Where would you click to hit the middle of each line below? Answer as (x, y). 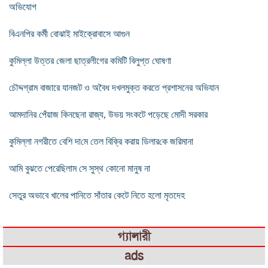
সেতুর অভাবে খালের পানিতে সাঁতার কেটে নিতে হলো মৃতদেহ (97, 195)
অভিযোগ (23, 7)
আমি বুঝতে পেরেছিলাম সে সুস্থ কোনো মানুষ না (80, 168)
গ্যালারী (134, 236)
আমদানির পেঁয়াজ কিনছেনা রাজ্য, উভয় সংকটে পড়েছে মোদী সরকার (108, 114)
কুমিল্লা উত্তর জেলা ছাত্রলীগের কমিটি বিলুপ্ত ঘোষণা (90, 60)
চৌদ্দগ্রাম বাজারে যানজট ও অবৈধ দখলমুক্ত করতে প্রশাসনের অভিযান (114, 87)
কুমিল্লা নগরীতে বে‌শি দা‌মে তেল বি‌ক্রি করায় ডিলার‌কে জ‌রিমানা (101, 141)
